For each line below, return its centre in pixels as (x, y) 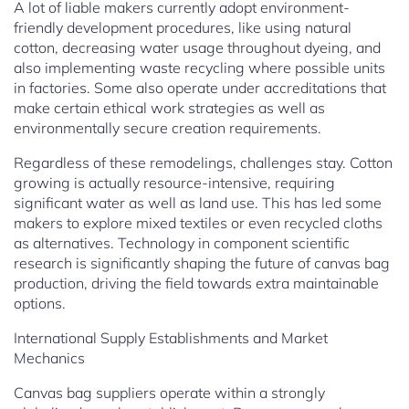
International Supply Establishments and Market (171, 338)
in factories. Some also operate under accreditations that (200, 88)
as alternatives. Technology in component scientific (182, 243)
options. (40, 304)
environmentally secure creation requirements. (168, 128)
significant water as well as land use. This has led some (198, 203)
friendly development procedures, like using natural (183, 28)
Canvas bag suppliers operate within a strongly (169, 393)
